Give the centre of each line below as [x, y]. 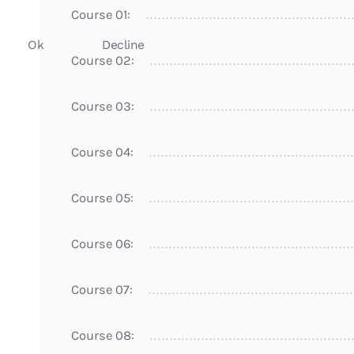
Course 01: [101, 14]
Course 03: [103, 106]
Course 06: [102, 243]
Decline [123, 45]
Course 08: [103, 335]
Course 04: [102, 152]
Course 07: [102, 289]
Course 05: [102, 198]
